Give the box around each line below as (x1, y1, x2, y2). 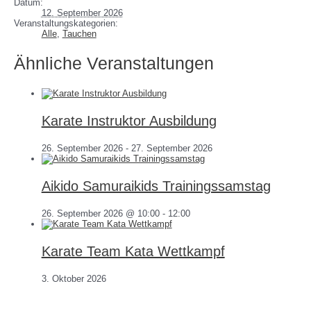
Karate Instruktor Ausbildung (41, 112, 217, 128)
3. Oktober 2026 (41, 273, 106, 284)
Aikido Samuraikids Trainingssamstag (41, 178, 271, 194)
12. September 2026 (41, 8, 123, 19)
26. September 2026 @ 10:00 (41, 208, 160, 219)
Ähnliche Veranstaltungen (13, 53, 214, 74)
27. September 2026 (131, 142, 212, 153)
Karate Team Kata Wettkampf (41, 243, 225, 259)
